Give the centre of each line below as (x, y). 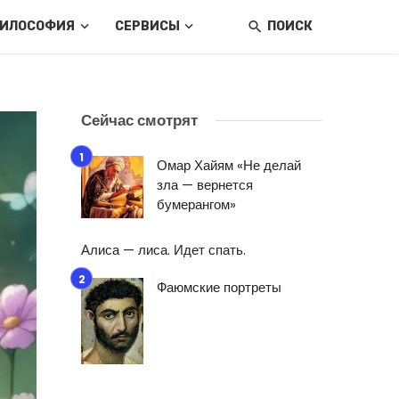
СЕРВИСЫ (147, 26)
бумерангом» (196, 204)
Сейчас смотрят (139, 120)
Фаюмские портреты (219, 287)
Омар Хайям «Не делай (229, 165)
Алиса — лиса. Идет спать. (163, 250)
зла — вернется (205, 185)
